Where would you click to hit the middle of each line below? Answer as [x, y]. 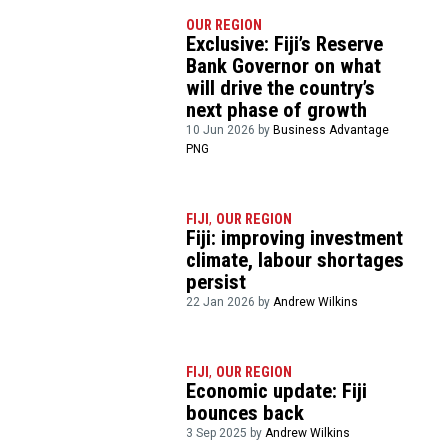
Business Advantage [331, 130]
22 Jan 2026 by [230, 302]
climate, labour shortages [295, 260]
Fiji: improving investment [295, 238]
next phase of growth [277, 110]
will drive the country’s [281, 88]
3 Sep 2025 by [226, 433]
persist [216, 282]
